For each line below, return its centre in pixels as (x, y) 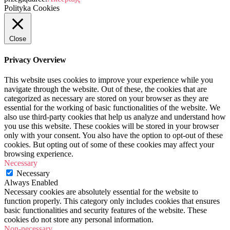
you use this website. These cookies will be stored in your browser (111, 126)
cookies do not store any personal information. (79, 219)
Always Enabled (31, 182)
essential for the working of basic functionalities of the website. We (112, 107)
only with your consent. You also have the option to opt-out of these (113, 135)
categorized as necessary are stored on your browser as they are (106, 98)
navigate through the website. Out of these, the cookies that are (106, 89)
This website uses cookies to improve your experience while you (109, 80)
